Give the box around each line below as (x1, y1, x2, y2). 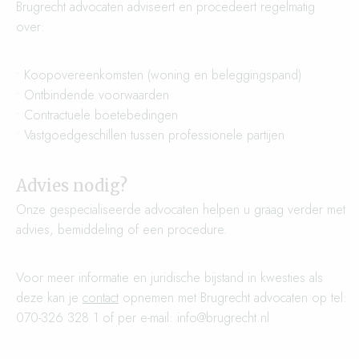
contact (83, 288, 119, 307)
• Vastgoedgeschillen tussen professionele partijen (16, 126, 284, 144)
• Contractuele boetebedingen (16, 106, 178, 124)
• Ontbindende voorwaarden (16, 86, 169, 104)
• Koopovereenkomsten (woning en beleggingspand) (16, 66, 301, 84)
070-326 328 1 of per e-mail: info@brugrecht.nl (16, 309, 269, 327)
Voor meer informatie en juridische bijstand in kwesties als (16, 268, 323, 287)
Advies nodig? (16, 175, 127, 196)
